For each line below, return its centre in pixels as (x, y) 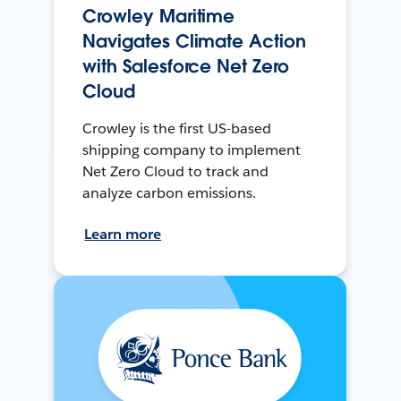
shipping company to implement (192, 150)
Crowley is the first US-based (177, 129)
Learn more (123, 235)
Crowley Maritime (159, 17)
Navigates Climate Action (194, 42)
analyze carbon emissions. (169, 193)
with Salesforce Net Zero (186, 67)
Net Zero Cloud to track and (175, 172)
